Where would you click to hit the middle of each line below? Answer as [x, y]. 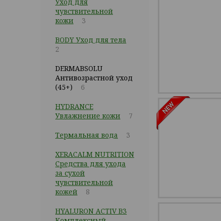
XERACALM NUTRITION [95, 154]
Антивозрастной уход [94, 78]
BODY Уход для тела [91, 40]
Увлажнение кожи [88, 116]
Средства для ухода [91, 164]
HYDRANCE [74, 106]
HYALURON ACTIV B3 [91, 211]
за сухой [70, 173]
